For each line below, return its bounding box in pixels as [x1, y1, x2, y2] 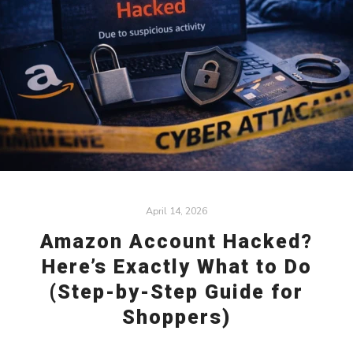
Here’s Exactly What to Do [41, 255, 312, 278]
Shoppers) [122, 305, 231, 329]
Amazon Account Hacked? [40, 229, 313, 253]
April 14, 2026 [146, 204, 207, 218]
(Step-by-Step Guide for [50, 280, 303, 303]
